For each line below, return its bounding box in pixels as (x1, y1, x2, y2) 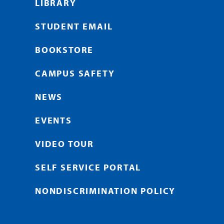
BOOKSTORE (35, 44, 94, 56)
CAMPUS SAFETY (35, 67, 115, 79)
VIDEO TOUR (35, 138, 94, 150)
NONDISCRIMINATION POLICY (35, 185, 176, 197)
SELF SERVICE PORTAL (35, 161, 141, 173)
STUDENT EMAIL (35, 20, 113, 32)
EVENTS (35, 114, 72, 126)
